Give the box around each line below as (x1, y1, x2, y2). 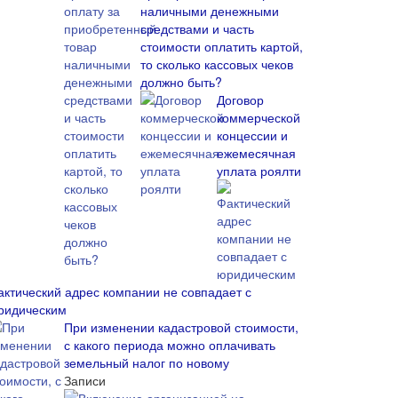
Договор (217, 91, 264, 108)
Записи (64, 371, 106, 389)
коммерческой (217, 108, 300, 126)
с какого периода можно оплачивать (64, 336, 275, 354)
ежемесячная (217, 144, 296, 162)
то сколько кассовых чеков (140, 55, 293, 73)
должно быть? (140, 73, 222, 91)
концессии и (217, 126, 288, 144)
